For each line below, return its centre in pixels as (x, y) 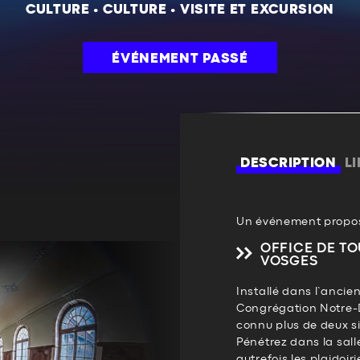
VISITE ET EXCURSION (257, 10)
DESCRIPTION (288, 163)
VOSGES (289, 261)
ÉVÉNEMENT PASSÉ (180, 59)
